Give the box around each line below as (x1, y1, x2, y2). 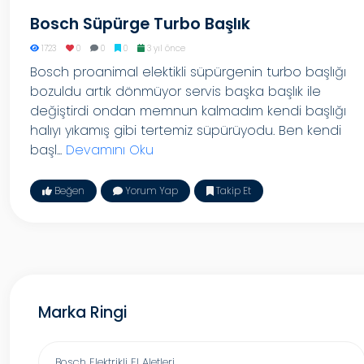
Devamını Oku (66, 141, 154, 159)
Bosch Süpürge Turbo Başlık (30, 13, 250, 35)
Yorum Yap (123, 184, 178, 197)
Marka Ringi (38, 301, 127, 323)
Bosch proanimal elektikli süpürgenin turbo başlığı (30, 63, 346, 81)
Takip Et (214, 184, 251, 197)
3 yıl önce (144, 42, 185, 54)
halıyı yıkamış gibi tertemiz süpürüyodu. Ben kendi (30, 121, 341, 140)
